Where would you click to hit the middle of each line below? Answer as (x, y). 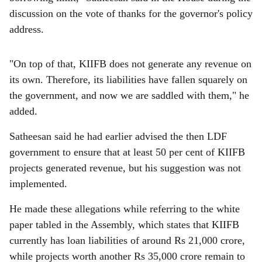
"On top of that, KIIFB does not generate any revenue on (130, 64)
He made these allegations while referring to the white (125, 209)
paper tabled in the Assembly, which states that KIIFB (124, 225)
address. (27, 29)
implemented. (38, 184)
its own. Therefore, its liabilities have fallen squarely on (128, 80)
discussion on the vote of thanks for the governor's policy (131, 13)
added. (23, 111)
